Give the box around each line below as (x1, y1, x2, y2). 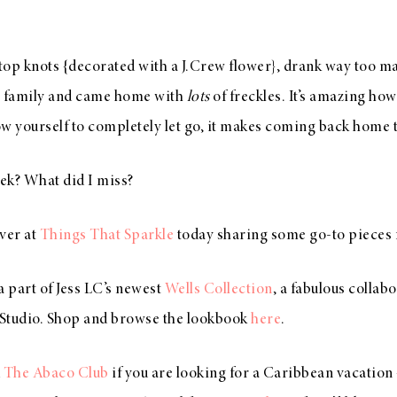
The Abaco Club (3, 366, 109, 382)
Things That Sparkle (39, 228, 174, 244)
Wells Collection (164, 282, 273, 298)
